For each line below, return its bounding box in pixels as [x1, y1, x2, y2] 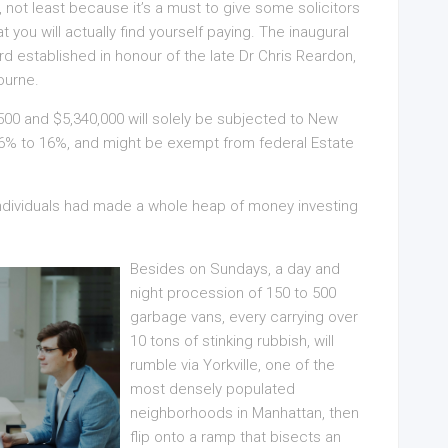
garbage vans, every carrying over [130, 308, 358, 326]
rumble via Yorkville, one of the [130, 356, 335, 374]
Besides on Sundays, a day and [130, 260, 340, 278]
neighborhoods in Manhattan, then [130, 404, 359, 422]
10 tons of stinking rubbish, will [130, 332, 334, 350]
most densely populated [130, 380, 295, 398]
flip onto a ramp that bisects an [130, 428, 341, 446]
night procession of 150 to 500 [130, 284, 336, 302]
